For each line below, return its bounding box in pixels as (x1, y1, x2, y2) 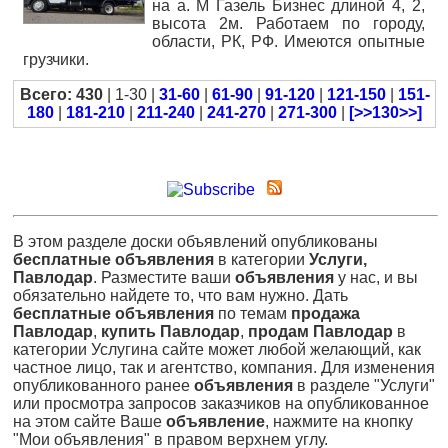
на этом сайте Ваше (13, 412, 166, 430)
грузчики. (23, 50, 89, 68)
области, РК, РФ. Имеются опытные (152, 32, 425, 50)
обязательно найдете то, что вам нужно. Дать (13, 286, 348, 304)
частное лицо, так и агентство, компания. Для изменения (13, 358, 435, 376)
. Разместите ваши (93, 268, 235, 286)
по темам (214, 304, 291, 322)
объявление (166, 412, 265, 430)
